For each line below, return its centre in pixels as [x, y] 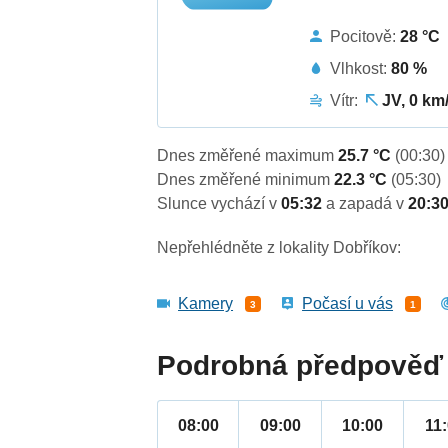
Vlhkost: [361, 68]
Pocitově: [365, 36]
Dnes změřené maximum [248, 156]
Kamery [206, 304]
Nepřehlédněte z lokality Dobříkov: [279, 248]
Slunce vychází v [219, 204]
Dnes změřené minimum [246, 180]
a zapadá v [367, 204]
